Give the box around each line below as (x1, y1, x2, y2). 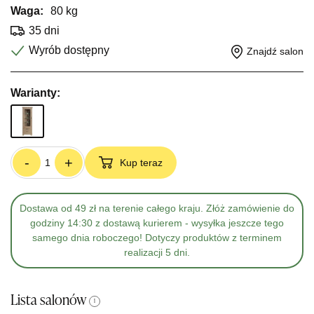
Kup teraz (120, 157, 163, 168)
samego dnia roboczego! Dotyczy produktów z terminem (32, 232, 282, 243)
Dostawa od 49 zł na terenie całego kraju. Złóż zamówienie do (20, 203, 294, 214)
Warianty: (11, 87, 60, 99)
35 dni (29, 25, 60, 36)
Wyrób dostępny (29, 44, 109, 56)
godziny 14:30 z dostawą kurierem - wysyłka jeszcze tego (30, 217, 284, 228)
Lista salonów (11, 294, 86, 308)
